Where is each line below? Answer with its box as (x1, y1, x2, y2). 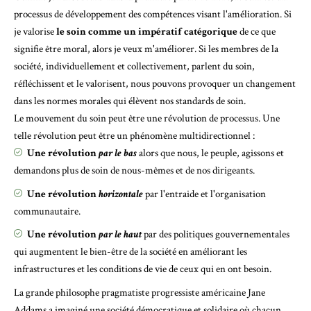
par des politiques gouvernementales (142, 228, 289, 242)
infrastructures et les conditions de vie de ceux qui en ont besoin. (14, 262, 271, 276)
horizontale (99, 187, 143, 201)
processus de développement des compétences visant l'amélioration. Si (14, 8, 292, 22)
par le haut (99, 228, 142, 242)
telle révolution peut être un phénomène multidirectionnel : (14, 129, 255, 143)
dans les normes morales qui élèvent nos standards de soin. (14, 94, 246, 108)
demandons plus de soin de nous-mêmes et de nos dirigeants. (14, 164, 255, 178)
